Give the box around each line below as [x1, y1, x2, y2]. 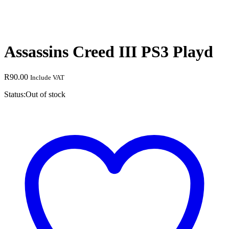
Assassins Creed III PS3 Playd [4, 42, 213, 61]
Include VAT [30, 73, 64, 81]
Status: [4, 89, 26, 99]
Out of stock [26, 89, 65, 99]
